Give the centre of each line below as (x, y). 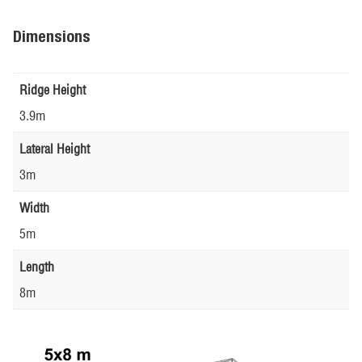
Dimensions (52, 36)
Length (37, 266)
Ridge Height (53, 89)
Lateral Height (55, 148)
